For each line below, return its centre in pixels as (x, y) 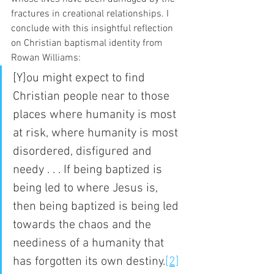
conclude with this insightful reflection (93, 28)
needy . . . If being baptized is (89, 170)
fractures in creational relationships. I (91, 14)
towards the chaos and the (83, 225)
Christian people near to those (93, 96)
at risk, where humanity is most (97, 133)
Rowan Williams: (46, 58)
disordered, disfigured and (84, 151)
